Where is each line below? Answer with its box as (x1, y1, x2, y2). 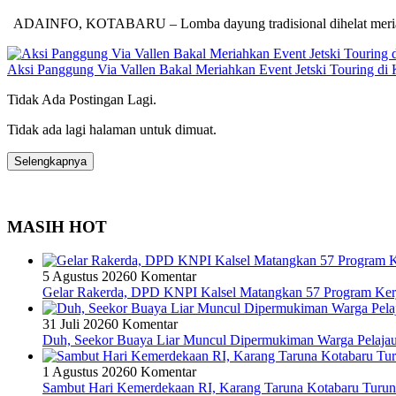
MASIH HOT (7, 217, 107, 236)
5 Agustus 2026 (42, 269, 130, 285)
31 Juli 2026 (42, 316, 111, 332)
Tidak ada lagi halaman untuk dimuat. (7, 121, 217, 137)
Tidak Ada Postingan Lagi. (7, 91, 156, 107)
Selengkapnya (14, 154, 87, 168)
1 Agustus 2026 (42, 364, 130, 380)
